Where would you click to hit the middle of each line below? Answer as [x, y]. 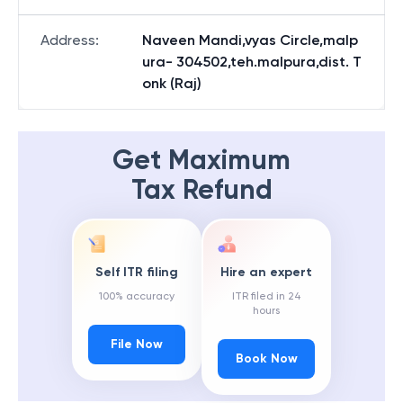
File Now [137, 345]
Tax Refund [201, 190]
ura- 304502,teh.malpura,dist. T [252, 62]
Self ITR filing [137, 273]
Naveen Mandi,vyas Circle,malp [250, 40]
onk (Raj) [172, 83]
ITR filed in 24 [266, 296]
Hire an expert [266, 273]
